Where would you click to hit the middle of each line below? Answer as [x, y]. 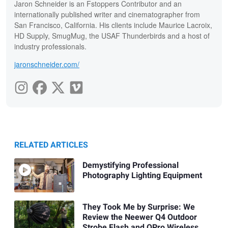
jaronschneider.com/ [47, 64]
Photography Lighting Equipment [142, 175]
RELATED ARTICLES [51, 145]
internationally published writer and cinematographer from [107, 15]
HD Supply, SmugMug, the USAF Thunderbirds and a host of [112, 36]
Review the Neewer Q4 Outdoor [139, 217]
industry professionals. [50, 47]
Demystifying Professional [130, 165]
